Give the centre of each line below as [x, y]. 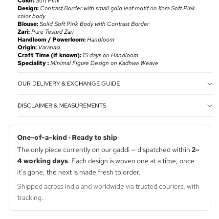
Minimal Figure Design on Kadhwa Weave [104, 63]
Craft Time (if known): [50, 55]
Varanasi [49, 48]
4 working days [43, 161]
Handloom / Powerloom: [52, 40]
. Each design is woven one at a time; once [131, 161]
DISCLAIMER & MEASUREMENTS [62, 106]
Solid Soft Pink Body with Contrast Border [94, 24]
